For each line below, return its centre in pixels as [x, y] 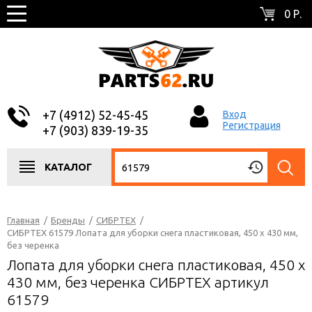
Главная [23, 220]
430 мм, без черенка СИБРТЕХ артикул [138, 282]
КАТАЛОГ [68, 167]
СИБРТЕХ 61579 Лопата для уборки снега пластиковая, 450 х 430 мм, [153, 233]
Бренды [68, 220]
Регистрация [251, 125]
